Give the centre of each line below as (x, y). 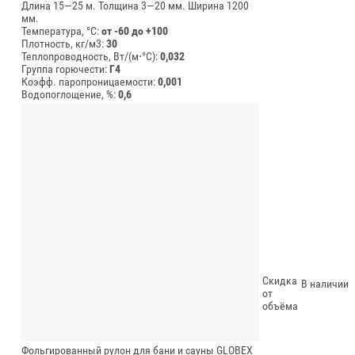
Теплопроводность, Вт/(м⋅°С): (91, 56)
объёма (280, 305)
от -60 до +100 (135, 31)
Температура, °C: (61, 31)
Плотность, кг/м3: (64, 43)
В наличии (325, 283)
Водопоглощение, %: (70, 94)
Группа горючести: (65, 69)
